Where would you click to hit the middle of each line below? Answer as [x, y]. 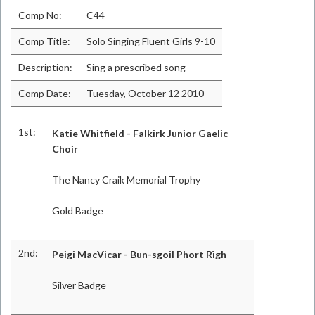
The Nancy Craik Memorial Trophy [126, 180]
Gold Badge [78, 211]
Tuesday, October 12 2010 [145, 93]
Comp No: [40, 15]
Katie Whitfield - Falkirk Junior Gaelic [140, 133]
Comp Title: [44, 41]
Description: [45, 67]
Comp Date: [45, 93]
